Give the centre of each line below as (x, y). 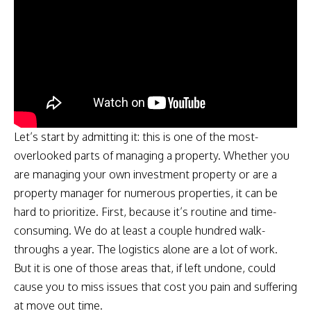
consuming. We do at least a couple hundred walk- (140, 230)
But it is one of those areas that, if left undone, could (145, 268)
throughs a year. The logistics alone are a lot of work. (146, 249)
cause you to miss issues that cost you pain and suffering (155, 286)
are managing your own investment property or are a (145, 174)
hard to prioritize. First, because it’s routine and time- (145, 211)
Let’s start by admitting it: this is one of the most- (136, 136)
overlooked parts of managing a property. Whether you (152, 155)
